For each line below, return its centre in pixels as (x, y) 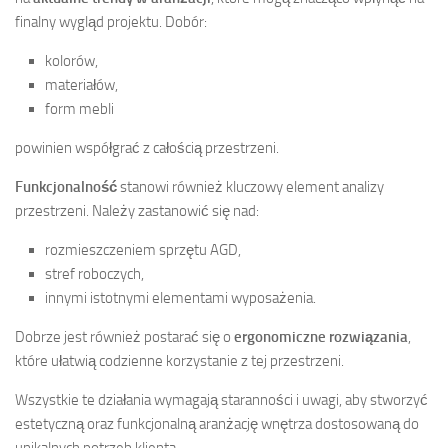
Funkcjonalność (66, 187)
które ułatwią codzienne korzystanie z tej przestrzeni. (179, 361)
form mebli (79, 109)
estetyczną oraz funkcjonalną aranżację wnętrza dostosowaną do (217, 424)
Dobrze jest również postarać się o (124, 337)
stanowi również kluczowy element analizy (250, 187)
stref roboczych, (94, 274)
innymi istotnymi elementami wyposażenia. (180, 298)
